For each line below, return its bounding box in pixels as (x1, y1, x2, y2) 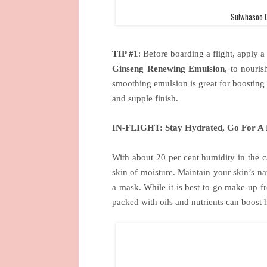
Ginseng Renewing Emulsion (112, 64, 225, 74)
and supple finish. (112, 94, 178, 104)
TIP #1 (112, 49, 139, 59)
